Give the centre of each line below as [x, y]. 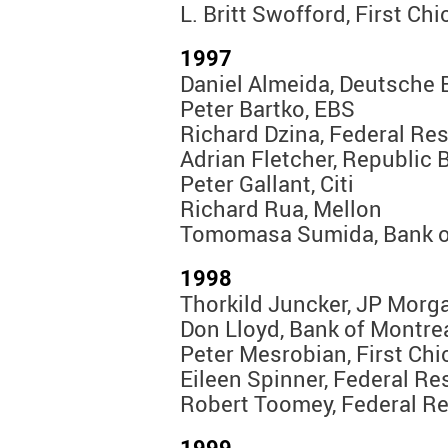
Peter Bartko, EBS [267, 109]
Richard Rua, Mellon [281, 209]
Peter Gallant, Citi [267, 184]
